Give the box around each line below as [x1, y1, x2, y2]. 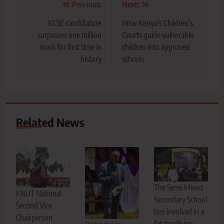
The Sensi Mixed [153, 182, 203, 192]
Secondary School [153, 194, 207, 204]
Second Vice [16, 200, 52, 210]
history [80, 54, 101, 64]
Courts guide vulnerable [122, 30, 193, 40]
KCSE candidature [48, 18, 101, 28]
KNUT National [16, 188, 61, 198]
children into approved [122, 42, 190, 52]
